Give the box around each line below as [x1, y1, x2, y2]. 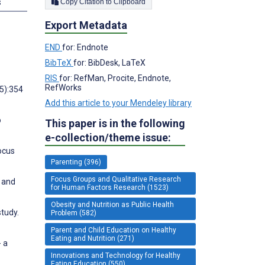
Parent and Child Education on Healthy [51, 225, 176, 234]
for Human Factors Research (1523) [51, 183, 169, 192]
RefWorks [45, 82, 82, 92]
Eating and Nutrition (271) [51, 234, 134, 243]
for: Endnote [62, 42, 108, 52]
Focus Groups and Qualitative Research [51, 174, 181, 183]
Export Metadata [45, 18, 127, 31]
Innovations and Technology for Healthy [51, 251, 180, 260]
